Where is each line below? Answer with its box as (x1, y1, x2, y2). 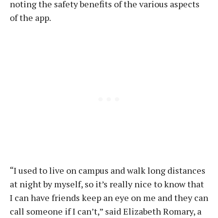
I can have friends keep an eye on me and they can (10, 192, 208, 203)
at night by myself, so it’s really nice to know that (10, 178, 204, 190)
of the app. (10, 12, 51, 23)
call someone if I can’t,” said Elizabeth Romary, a (10, 205, 201, 217)
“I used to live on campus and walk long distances (10, 164, 205, 176)
